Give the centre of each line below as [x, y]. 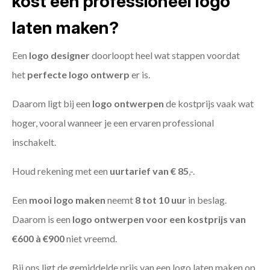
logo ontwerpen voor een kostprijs [150, 219]
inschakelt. [34, 142]
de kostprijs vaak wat [209, 104]
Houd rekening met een [61, 171]
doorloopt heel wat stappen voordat [165, 55]
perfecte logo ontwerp [78, 75]
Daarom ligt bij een [52, 104]
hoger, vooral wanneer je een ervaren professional [113, 123]
